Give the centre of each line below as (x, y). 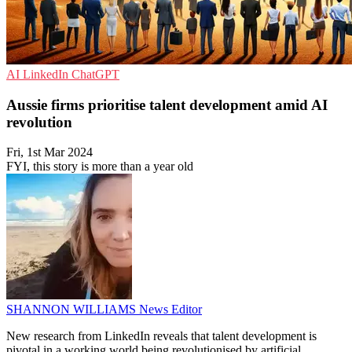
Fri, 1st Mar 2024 (49, 152)
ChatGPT (95, 74)
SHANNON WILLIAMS (73, 310)
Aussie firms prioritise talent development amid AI (167, 104)
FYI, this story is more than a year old (100, 167)
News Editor (170, 310)
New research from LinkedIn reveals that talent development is (161, 336)
